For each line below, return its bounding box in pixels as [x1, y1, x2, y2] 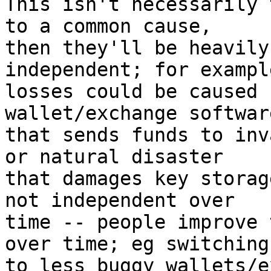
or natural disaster [5, 146, 223, 168]
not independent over [5, 189, 235, 211]
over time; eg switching [5, 233, 269, 255]
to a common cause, [5, 15, 212, 37]
